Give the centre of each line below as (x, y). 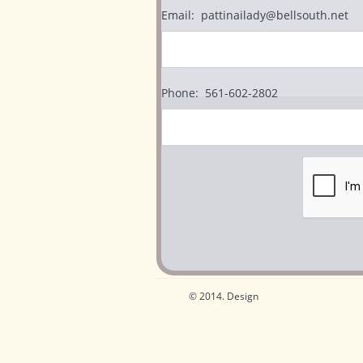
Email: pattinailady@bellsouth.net (255, 15)
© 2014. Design (223, 296)
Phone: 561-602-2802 (220, 92)
